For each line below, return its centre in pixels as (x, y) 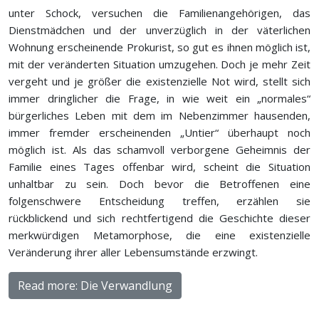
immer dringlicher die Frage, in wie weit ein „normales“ (159, 98)
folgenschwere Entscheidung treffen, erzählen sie (159, 200)
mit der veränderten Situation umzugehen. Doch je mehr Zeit (159, 64)
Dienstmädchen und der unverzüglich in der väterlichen (159, 30)
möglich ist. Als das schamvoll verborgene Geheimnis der (159, 149)
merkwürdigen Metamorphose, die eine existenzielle (159, 235)
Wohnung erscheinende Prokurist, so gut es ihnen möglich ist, (159, 47)
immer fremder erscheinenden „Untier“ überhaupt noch (159, 132)
